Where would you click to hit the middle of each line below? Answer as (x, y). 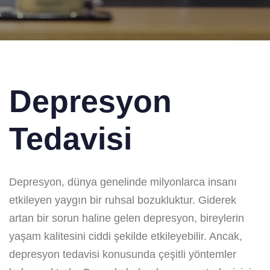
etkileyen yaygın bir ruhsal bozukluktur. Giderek (123, 200)
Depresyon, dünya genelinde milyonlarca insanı (123, 182)
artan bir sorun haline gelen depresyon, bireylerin (127, 218)
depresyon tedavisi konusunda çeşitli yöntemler (123, 254)
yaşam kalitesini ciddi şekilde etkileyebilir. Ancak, (126, 236)
